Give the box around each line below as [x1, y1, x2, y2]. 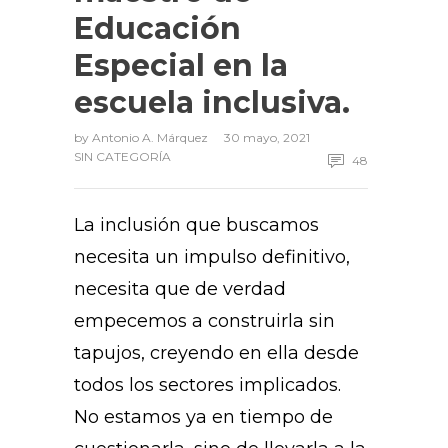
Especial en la [74, 47, 288, 85]
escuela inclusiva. [74, 84, 350, 122]
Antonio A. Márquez [92, 130, 211, 146]
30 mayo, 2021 [224, 130, 310, 146]
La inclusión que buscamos [74, 214, 319, 237]
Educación [74, 10, 241, 48]
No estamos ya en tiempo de [74, 406, 333, 429]
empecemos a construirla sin [74, 310, 335, 333]
